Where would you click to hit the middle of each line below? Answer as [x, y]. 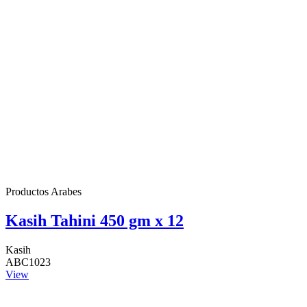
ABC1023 [28, 262]
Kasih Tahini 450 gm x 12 [95, 221]
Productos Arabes [44, 192]
